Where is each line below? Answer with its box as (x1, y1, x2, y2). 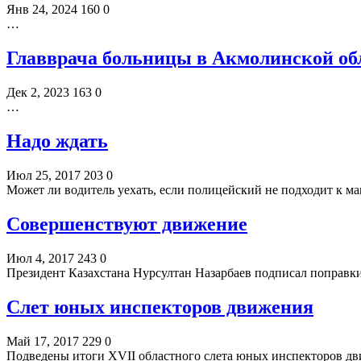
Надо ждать (6, 131, 108, 152)
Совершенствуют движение (6, 213, 247, 234)
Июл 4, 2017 (6, 251, 74, 265)
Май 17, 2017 (6, 334, 79, 348)
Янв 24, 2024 (6, 2, 77, 17)
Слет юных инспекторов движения (6, 296, 313, 317)
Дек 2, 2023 (6, 85, 69, 100)
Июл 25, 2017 (6, 168, 81, 182)
